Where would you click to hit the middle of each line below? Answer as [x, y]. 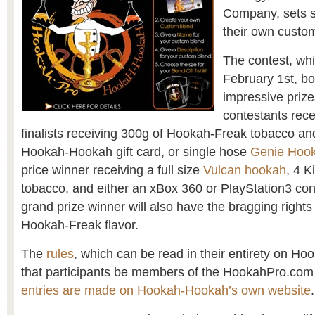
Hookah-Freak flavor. [80, 225]
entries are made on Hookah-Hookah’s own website [166, 290]
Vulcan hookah [245, 170]
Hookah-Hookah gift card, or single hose [136, 152]
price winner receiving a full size [112, 170]
